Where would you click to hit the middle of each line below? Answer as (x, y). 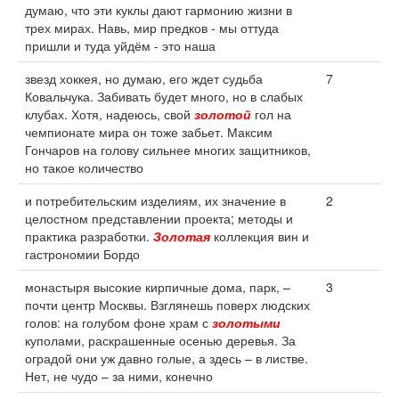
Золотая (182, 236)
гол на (271, 114)
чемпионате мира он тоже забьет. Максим (149, 132)
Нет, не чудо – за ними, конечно (119, 376)
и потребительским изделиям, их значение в (155, 200)
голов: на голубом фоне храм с (118, 322)
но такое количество (84, 167)
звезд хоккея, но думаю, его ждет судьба (144, 78)
